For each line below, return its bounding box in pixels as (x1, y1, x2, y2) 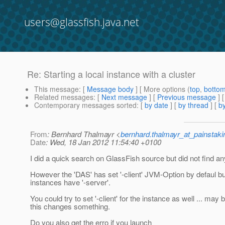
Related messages (34, 92, 93, 102)
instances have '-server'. (30, 177, 110, 188)
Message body (87, 84, 134, 94)
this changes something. (30, 201, 110, 212)
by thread (178, 100, 208, 110)
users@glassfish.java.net (24, 15, 139, 29)
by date (145, 100, 168, 110)
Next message (101, 92, 147, 102)
